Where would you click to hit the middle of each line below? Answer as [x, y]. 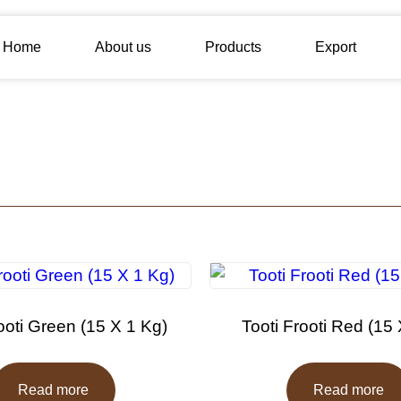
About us [123, 47]
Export [335, 47]
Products [233, 47]
